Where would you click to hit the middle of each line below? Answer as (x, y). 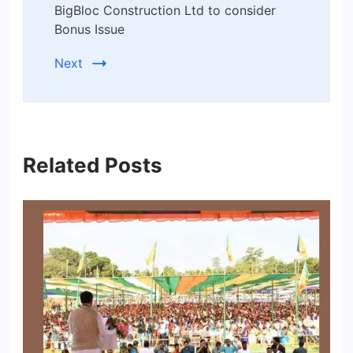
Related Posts (93, 165)
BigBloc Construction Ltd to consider (165, 11)
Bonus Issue (89, 30)
